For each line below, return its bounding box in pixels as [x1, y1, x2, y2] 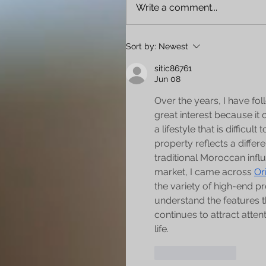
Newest [159, 42, 188, 52]
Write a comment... [136, 2, 217, 14]
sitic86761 [154, 64, 192, 74]
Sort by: [126, 42, 156, 52]
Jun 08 [154, 74, 180, 84]
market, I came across [154, 166, 254, 178]
